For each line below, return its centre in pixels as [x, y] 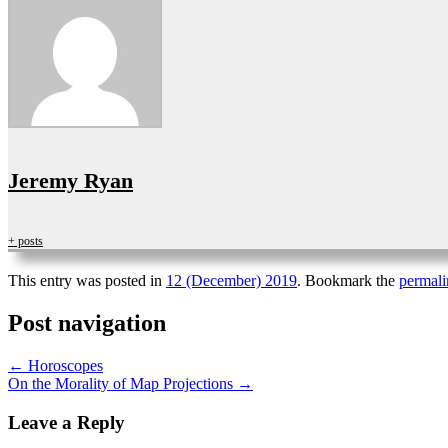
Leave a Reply [66, 422]
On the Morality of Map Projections [122, 383]
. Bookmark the [348, 280]
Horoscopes [63, 365]
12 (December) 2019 [231, 280]
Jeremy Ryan [70, 181]
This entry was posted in [87, 280]
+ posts [25, 240]
